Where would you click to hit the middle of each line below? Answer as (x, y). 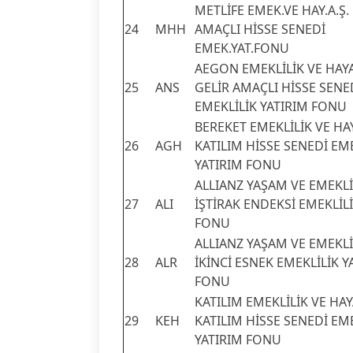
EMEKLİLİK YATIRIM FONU (271, 106)
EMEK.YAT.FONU (242, 48)
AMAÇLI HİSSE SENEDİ (260, 29)
